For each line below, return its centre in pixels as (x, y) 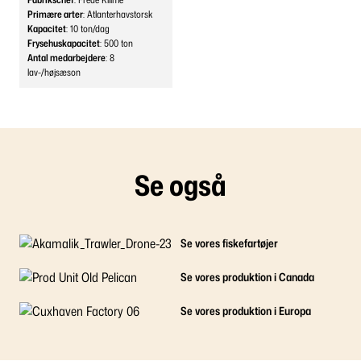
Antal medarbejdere (66, 58)
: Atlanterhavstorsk (118, 14)
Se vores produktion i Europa (246, 311)
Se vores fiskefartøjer (229, 243)
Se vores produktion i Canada (247, 277)
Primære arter (55, 14)
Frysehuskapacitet (64, 43)
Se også (180, 185)
